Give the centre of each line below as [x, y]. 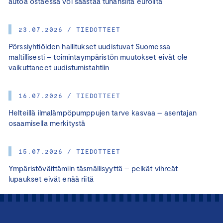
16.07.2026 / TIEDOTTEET [69, 95]
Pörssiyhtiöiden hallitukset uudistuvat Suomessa [90, 46]
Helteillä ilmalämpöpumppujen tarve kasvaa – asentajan [103, 112]
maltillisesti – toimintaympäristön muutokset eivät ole [98, 56]
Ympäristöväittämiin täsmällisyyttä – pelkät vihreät [93, 168]
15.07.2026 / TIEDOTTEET [69, 151]
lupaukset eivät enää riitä [51, 178]
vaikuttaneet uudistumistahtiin [59, 67]
